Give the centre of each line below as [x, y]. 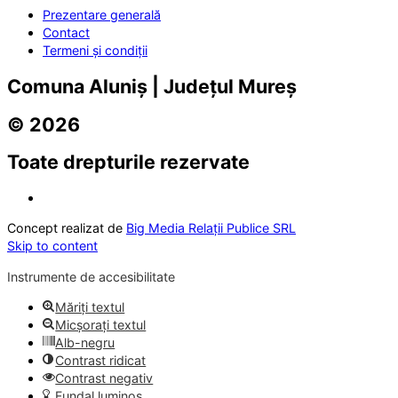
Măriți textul [90, 307]
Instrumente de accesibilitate [91, 276]
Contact [66, 33]
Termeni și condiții [95, 51]
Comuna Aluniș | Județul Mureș [152, 86]
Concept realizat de [67, 228]
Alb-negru [85, 343]
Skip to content [52, 246]
